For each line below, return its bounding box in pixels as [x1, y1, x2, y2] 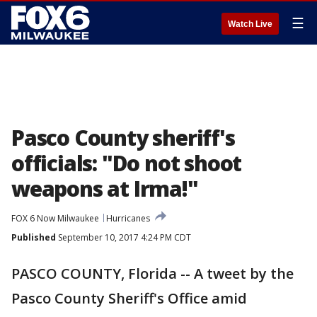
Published [11, 231, 56, 243]
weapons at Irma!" [11, 174, 198, 203]
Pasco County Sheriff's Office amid [11, 289, 247, 308]
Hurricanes [106, 212, 150, 224]
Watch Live [228, 19, 272, 29]
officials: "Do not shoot [11, 149, 242, 178]
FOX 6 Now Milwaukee [11, 212, 99, 224]
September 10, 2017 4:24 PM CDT [56, 231, 191, 243]
